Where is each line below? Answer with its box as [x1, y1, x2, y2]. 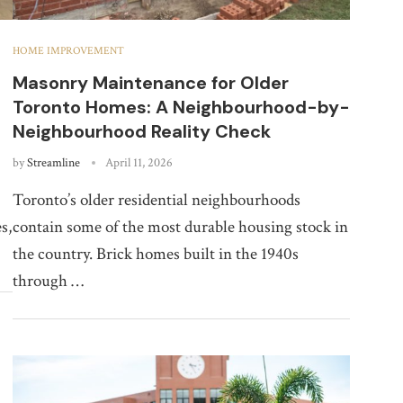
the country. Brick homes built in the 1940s [12, 242, 299, 265]
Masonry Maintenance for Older [12, 70, 289, 94]
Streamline [26, 154, 80, 171]
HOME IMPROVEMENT [12, 43, 124, 58]
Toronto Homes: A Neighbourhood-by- [12, 94, 350, 119]
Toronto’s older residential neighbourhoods [12, 188, 300, 211]
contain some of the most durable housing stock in [12, 215, 348, 238]
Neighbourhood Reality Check [12, 119, 271, 143]
